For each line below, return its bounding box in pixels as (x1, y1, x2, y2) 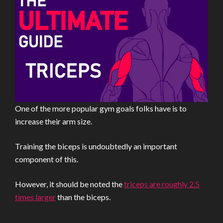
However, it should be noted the (15, 179, 124, 189)
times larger (15, 192, 56, 202)
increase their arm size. (15, 116, 92, 126)
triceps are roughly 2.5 (124, 179, 200, 189)
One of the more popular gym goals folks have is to (15, 104, 187, 113)
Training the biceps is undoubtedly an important (15, 141, 177, 151)
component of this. (15, 154, 78, 164)
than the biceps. (56, 192, 111, 202)
